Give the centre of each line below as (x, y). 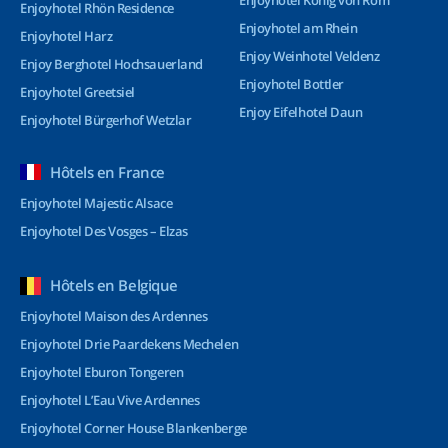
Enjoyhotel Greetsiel (77, 92)
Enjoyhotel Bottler (291, 84)
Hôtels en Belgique (114, 285)
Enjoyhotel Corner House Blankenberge (133, 428)
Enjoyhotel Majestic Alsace (96, 203)
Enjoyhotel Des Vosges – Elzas (104, 231)
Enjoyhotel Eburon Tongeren (102, 372)
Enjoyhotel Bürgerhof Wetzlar (106, 120)
